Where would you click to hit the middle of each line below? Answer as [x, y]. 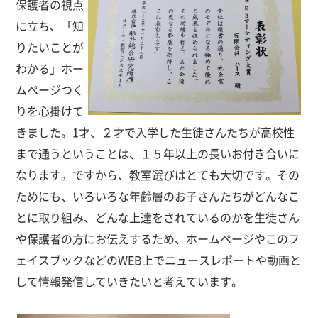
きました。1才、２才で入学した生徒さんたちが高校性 [155, 132]
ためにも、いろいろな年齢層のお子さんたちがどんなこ [158, 196]
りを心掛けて [50, 111]
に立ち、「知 [50, 26]
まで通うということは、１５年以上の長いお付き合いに [158, 153]
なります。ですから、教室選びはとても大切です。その [158, 175]
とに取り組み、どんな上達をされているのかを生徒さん [158, 217]
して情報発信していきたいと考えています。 [130, 281]
